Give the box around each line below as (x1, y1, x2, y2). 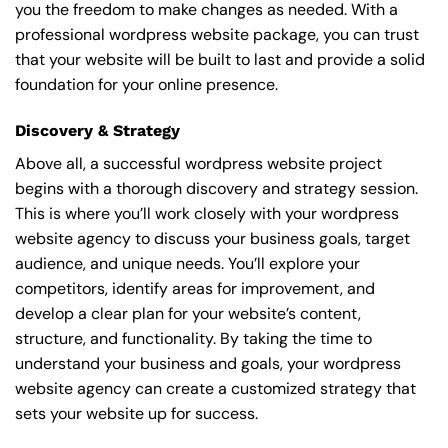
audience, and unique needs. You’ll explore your (15, 252, 360, 274)
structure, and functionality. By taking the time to (15, 327, 372, 349)
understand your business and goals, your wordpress (15, 352, 401, 374)
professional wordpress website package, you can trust (15, 23, 419, 45)
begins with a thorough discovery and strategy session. (15, 177, 418, 199)
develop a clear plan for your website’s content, (15, 302, 361, 324)
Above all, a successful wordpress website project (15, 152, 382, 174)
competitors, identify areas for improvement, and (15, 277, 375, 299)
